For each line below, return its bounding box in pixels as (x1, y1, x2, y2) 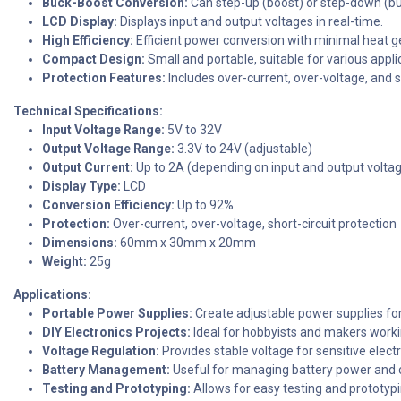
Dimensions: (42, 235, 117, 251)
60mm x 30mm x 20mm (117, 235, 256, 251)
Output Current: (42, 160, 133, 175)
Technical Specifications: (13, 104, 163, 119)
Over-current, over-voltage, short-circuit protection (110, 217, 397, 232)
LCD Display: (42, 14, 117, 30)
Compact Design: (42, 52, 145, 67)
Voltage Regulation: (42, 344, 159, 359)
